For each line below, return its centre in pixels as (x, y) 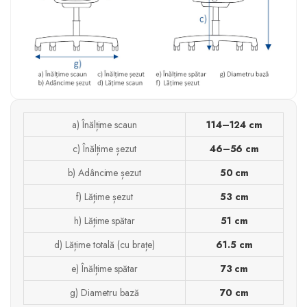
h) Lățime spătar (105, 220)
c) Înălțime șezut (105, 148)
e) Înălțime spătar (105, 268)
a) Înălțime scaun (105, 124)
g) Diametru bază (105, 292)
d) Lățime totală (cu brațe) (105, 244)
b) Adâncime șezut (105, 172)
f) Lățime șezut (105, 196)
